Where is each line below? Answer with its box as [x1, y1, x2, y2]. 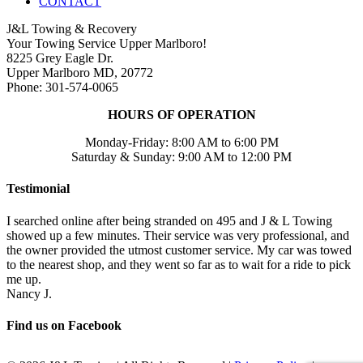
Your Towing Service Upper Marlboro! [6, 36, 207, 50]
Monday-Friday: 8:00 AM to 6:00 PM [84, 135, 279, 149]
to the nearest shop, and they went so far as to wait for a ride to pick [6, 257, 351, 271]
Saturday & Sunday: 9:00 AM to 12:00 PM [71, 150, 292, 164]
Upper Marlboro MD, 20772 [6, 66, 153, 79]
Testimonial [6, 181, 70, 196]
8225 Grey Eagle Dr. [6, 51, 113, 65]
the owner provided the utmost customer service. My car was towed [6, 242, 352, 257]
